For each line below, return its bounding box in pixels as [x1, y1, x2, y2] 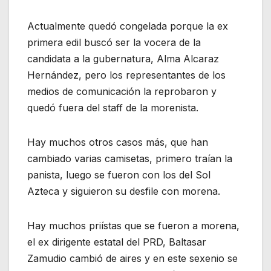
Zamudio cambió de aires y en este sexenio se [27, 252, 238, 265]
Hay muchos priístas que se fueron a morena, [27, 220, 240, 232]
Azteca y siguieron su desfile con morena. [27, 185, 220, 198]
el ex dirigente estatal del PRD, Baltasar [27, 236, 206, 249]
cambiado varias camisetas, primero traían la [27, 152, 232, 165]
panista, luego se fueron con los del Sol [27, 169, 211, 181]
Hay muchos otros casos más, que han [27, 136, 208, 149]
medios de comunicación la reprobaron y [27, 85, 217, 98]
